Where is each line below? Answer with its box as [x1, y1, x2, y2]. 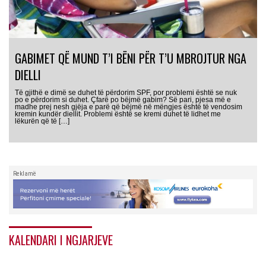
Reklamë [13, 169, 36, 178]
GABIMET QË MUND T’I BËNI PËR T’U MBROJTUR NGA [15, 49, 246, 67]
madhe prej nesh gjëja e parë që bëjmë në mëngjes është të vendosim [15, 102, 242, 111]
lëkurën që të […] [15, 116, 69, 125]
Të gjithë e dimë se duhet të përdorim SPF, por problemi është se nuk [15, 88, 237, 97]
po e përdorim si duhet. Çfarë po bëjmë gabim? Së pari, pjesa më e [15, 95, 231, 104]
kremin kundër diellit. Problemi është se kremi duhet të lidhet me [15, 109, 221, 118]
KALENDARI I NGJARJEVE [9, 231, 113, 249]
